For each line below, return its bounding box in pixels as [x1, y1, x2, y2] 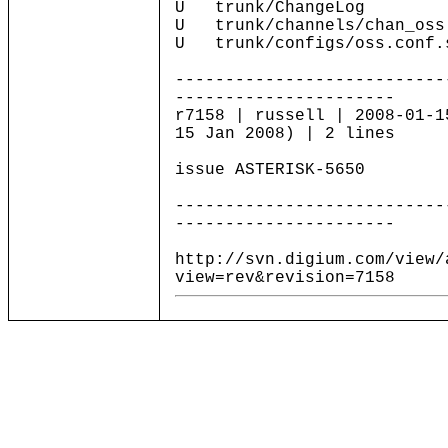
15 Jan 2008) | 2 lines [175, 125, 395, 143]
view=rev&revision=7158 [175, 269, 395, 287]
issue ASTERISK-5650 [175, 161, 365, 179]
